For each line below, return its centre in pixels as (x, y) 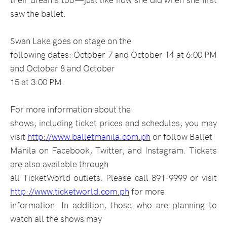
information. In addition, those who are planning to (113, 205)
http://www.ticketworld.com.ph (70, 191)
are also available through (59, 164)
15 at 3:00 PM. (37, 82)
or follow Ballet (181, 137)
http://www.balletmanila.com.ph (89, 137)
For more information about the (70, 109)
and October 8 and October (63, 68)
